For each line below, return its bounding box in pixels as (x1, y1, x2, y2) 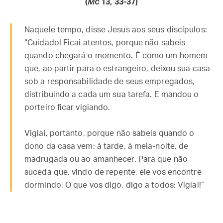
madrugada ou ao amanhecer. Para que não (24, 155, 188, 163)
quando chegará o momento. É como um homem (24, 52, 208, 60)
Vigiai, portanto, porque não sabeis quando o (24, 129, 195, 137)
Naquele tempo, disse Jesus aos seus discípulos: (24, 26, 207, 34)
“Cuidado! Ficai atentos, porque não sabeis (24, 39, 186, 47)
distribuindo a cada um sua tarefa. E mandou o (24, 91, 199, 99)
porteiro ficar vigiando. (24, 104, 111, 111)
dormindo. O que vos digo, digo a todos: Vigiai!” (24, 181, 204, 189)
